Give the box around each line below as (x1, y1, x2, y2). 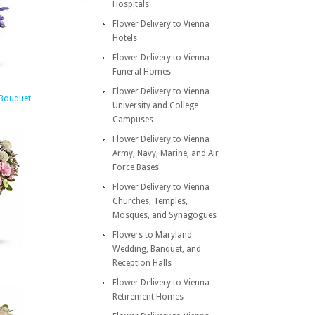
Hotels (112, 33, 137, 43)
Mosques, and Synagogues (112, 210, 217, 220)
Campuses (112, 115, 153, 124)
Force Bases (112, 162, 159, 172)
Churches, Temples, (112, 196, 188, 206)
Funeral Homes (112, 67, 171, 77)
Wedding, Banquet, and (112, 244, 201, 254)
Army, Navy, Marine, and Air (112, 148, 219, 158)
